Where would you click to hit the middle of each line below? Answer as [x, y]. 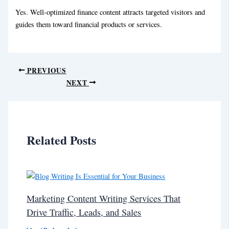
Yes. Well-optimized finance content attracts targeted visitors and [110, 12]
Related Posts [62, 140]
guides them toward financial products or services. [89, 24]
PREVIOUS [46, 70]
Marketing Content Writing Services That [104, 199]
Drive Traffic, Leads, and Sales [84, 212]
